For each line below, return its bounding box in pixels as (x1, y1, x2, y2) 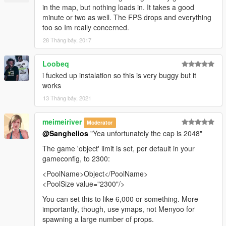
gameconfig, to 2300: (42, 153, 110, 164)
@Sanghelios (42, 128, 88, 139)
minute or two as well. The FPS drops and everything (42, 12, 211, 23)
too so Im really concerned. (42, 22, 129, 33)
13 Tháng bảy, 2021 (43, 94, 91, 102)
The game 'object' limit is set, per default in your (42, 143, 195, 154)
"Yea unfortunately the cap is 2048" (88, 128, 202, 139)
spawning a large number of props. (42, 214, 154, 224)
